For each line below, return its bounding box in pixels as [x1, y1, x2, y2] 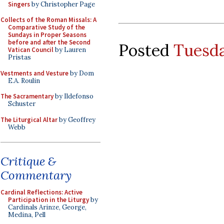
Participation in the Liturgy [8, 195, 89, 204]
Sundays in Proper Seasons [8, 30, 86, 39]
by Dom [68, 68, 94, 77]
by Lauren [53, 45, 86, 54]
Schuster [8, 99, 35, 108]
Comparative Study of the [8, 23, 85, 31]
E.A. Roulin [8, 76, 40, 85]
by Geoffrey [57, 115, 95, 124]
